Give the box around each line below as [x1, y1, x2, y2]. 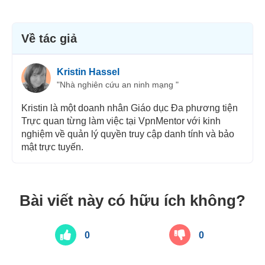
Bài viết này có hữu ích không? [20, 192, 245, 210]
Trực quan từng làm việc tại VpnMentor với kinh [21, 116, 221, 127]
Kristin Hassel [56, 66, 119, 77]
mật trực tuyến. [21, 142, 83, 153]
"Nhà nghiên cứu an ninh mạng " [56, 79, 179, 89]
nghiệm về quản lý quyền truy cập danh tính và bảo [21, 129, 234, 140]
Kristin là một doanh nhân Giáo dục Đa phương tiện [21, 103, 238, 114]
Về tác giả [21, 32, 77, 46]
